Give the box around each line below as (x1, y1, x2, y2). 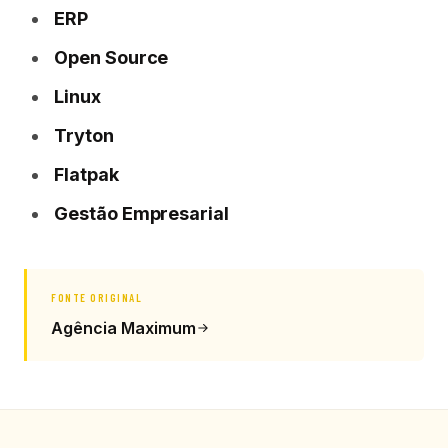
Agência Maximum (51, 318, 196, 339)
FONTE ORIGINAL (51, 291, 143, 305)
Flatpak (54, 164, 119, 186)
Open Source (54, 47, 169, 69)
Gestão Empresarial (54, 203, 230, 225)
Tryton (54, 125, 114, 147)
